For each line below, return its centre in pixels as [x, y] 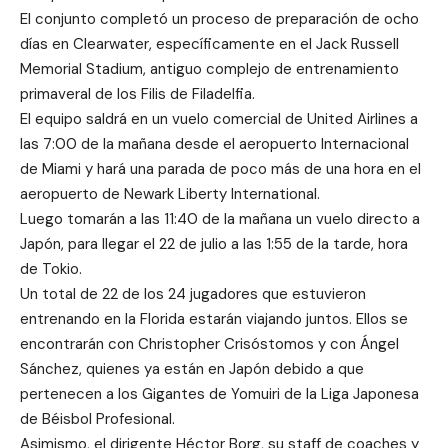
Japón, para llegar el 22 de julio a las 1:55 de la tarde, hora [214, 244]
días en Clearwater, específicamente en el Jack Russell [209, 44]
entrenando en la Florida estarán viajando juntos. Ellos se [214, 319]
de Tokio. [51, 269]
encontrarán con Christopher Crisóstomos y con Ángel [209, 344]
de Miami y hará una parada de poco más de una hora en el [220, 169]
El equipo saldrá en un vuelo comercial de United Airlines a [219, 119]
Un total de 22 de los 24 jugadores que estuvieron [193, 294]
